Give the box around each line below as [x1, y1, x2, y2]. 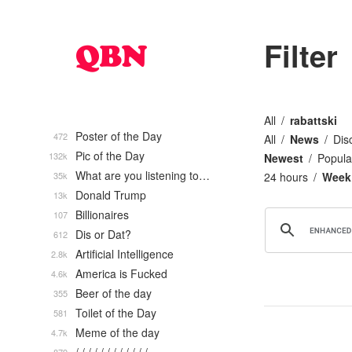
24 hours [264, 169, 308, 185]
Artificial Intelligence [75, 246, 174, 262]
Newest [264, 150, 303, 166]
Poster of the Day [75, 128, 162, 144]
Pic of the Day [75, 148, 145, 163]
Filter [264, 34, 338, 77]
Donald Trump [75, 187, 146, 203]
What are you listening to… [75, 167, 210, 183]
